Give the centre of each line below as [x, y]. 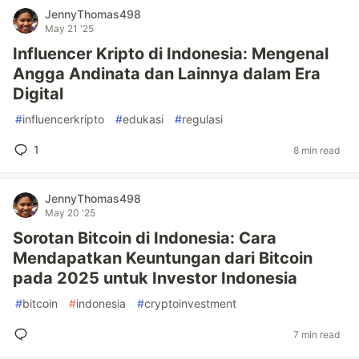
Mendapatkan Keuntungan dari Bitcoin [163, 258]
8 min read [317, 150]
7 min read [317, 334]
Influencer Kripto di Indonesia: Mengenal [171, 54]
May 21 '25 [69, 28]
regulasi [202, 119]
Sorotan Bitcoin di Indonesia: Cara [145, 238]
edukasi [143, 119]
